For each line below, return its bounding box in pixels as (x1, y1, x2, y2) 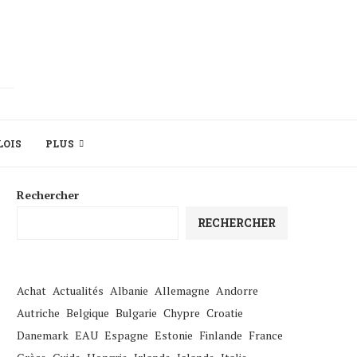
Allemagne (155, 283, 210, 298)
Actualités (53, 283, 104, 298)
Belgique (66, 305, 109, 320)
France (249, 328, 283, 343)
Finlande (199, 328, 242, 343)
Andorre (216, 283, 258, 298)
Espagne (104, 328, 148, 343)
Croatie (206, 305, 243, 320)
